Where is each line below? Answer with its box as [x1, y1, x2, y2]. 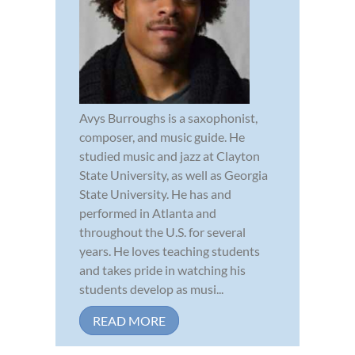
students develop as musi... [79, 281, 223, 296]
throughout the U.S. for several [79, 223, 246, 239]
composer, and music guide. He [79, 128, 245, 144]
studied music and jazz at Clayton [79, 147, 260, 163]
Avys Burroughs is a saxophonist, [79, 109, 258, 125]
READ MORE [93, 312, 166, 328]
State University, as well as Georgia [79, 166, 268, 182]
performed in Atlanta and [79, 204, 216, 220]
